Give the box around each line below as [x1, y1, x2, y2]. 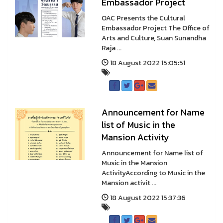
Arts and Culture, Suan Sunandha [101, 33, 206, 43]
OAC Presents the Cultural [101, 13, 185, 23]
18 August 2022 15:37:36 [108, 193, 186, 203]
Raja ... [101, 43, 121, 53]
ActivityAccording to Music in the [101, 168, 205, 178]
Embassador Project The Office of [101, 23, 210, 33]
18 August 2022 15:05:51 [108, 58, 185, 68]
